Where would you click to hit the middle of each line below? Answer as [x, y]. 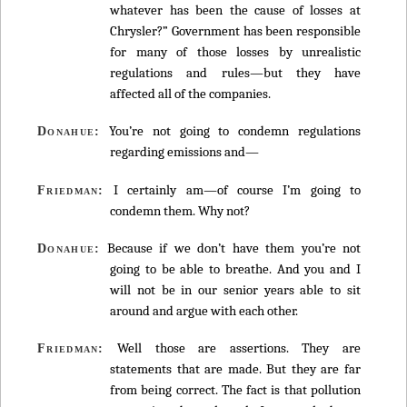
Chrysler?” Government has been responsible [235, 30]
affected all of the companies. [190, 93]
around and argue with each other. [204, 311]
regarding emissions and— [184, 152]
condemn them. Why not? [180, 210]
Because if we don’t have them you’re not [230, 248]
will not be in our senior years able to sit [235, 290]
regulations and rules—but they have [235, 72]
